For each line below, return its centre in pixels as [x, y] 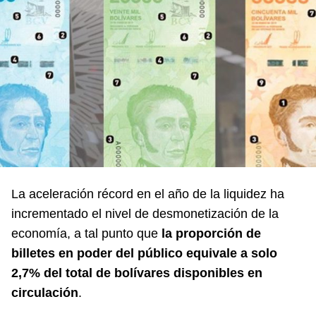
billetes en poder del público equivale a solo [144, 253]
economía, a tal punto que [86, 233]
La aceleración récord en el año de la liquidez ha [148, 194]
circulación [45, 292]
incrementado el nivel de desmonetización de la [145, 213]
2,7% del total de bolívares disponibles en [137, 273]
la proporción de [211, 233]
